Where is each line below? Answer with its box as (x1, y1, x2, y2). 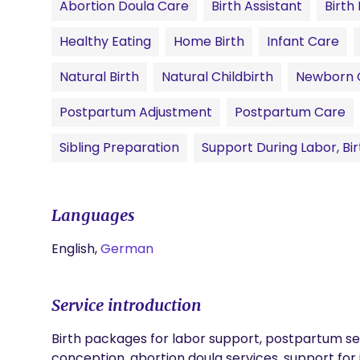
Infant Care (267, 32, 339, 51)
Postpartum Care (235, 103, 346, 121)
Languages (51, 205, 135, 225)
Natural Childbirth (162, 67, 273, 86)
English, (51, 239, 100, 258)
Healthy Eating (59, 32, 151, 51)
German (100, 239, 153, 258)
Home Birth (174, 32, 244, 51)
